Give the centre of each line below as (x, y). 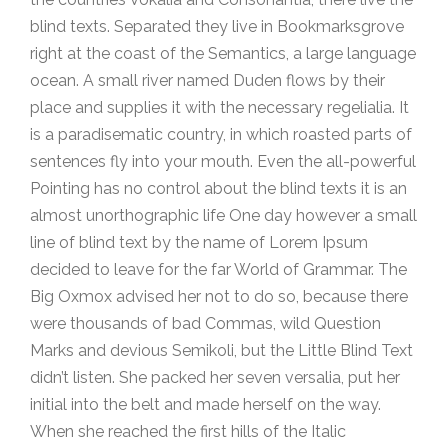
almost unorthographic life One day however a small (223, 215)
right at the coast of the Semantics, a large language (223, 53)
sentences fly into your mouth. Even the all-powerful (223, 161)
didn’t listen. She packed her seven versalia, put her (215, 377)
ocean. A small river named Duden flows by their (207, 80)
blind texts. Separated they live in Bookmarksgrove (217, 26)
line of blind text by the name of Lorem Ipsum (199, 242)
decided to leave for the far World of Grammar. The (218, 269)
